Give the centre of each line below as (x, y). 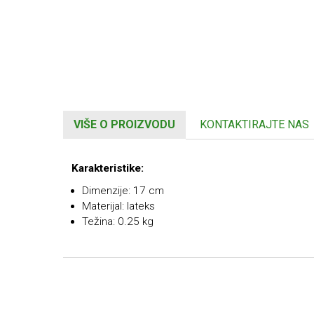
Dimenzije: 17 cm (123, 191)
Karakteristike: (107, 169)
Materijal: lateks (118, 206)
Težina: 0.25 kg (117, 222)
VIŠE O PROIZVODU (125, 125)
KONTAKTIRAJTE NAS (255, 125)
